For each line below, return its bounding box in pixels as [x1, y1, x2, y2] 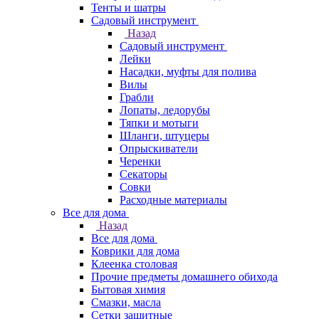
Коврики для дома [91, 245, 179, 257]
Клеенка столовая [91, 258, 177, 270]
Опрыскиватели [120, 142, 198, 155]
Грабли [120, 91, 154, 103]
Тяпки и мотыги [120, 117, 199, 129]
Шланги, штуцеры [120, 130, 209, 142]
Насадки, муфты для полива [120, 66, 256, 78]
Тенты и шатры [91, 1, 166, 14]
